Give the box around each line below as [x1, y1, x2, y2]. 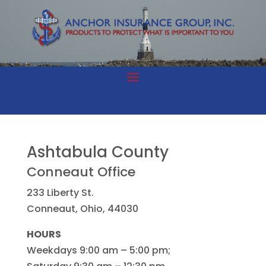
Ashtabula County [26, 141, 169, 163]
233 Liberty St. [26, 185, 94, 199]
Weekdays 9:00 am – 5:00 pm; [26, 243, 170, 257]
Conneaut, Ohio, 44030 [26, 201, 138, 216]
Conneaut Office [26, 162, 135, 181]
